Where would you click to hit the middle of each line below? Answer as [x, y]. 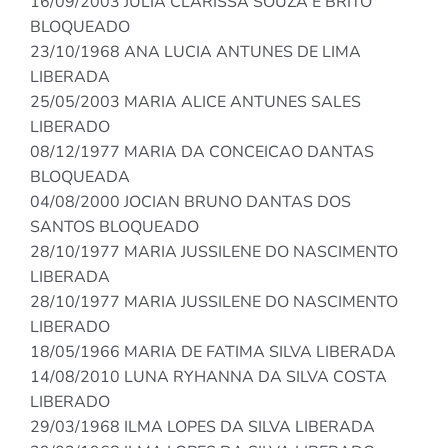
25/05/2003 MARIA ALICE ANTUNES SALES [195, 102]
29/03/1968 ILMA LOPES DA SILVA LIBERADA [202, 427]
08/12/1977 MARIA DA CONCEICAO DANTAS [202, 152]
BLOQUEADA [80, 177]
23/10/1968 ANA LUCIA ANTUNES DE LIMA [195, 52]
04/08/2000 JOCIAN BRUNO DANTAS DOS [190, 202]
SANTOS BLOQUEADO [114, 227]
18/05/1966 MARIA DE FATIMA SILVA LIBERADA [213, 352]
